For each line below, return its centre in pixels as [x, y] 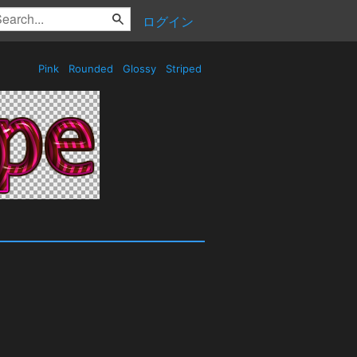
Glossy [139, 69]
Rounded [91, 69]
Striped [184, 69]
